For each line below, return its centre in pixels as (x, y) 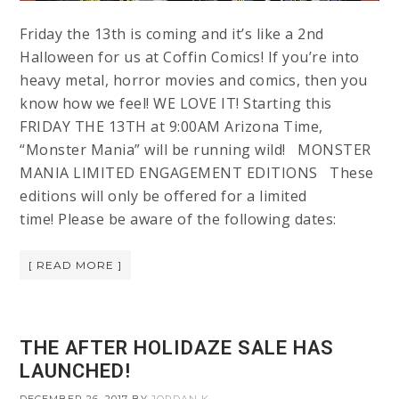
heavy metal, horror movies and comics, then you (194, 81)
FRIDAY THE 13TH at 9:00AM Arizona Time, (171, 127)
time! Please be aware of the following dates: (178, 220)
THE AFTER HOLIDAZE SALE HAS (177, 348)
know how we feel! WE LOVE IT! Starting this (176, 104)
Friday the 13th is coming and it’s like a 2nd (172, 34)
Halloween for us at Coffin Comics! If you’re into (190, 57)
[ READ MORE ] (76, 265)
